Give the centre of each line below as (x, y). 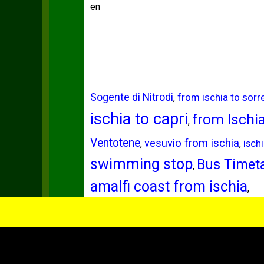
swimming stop (141, 164)
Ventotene (115, 143)
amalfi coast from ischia (169, 187)
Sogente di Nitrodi (131, 97)
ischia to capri (139, 119)
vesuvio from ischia (192, 143)
